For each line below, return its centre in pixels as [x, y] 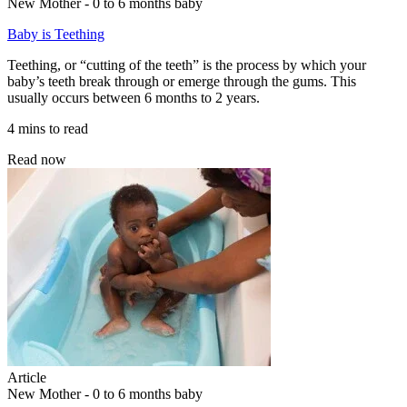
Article [27, 377]
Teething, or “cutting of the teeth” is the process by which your [187, 65]
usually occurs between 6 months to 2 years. [134, 97]
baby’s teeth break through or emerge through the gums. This [182, 81]
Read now [37, 159]
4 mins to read [48, 128]
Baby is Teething [56, 34]
